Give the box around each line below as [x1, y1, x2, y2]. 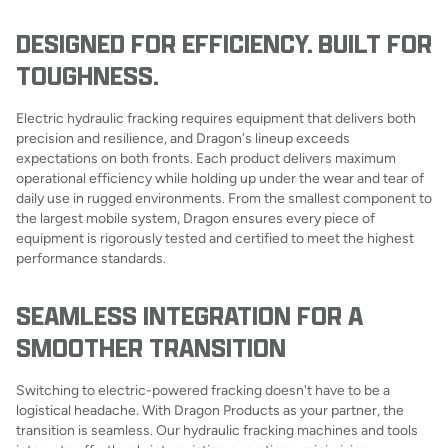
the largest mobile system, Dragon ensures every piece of [16, 210, 375, 226]
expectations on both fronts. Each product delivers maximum [16, 150, 396, 166]
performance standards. [16, 250, 166, 266]
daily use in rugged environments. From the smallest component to [16, 190, 432, 206]
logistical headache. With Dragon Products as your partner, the [16, 402, 404, 418]
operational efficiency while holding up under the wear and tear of [16, 170, 424, 186]
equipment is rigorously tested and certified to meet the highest [16, 230, 414, 246]
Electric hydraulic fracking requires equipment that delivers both [16, 110, 416, 126]
